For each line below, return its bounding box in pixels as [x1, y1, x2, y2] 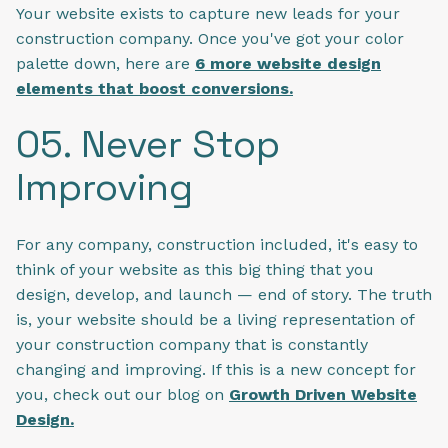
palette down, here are [16, 54, 195, 73]
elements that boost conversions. [16, 79, 293, 98]
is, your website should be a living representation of [16, 309, 414, 329]
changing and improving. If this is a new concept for [16, 359, 416, 379]
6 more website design [195, 54, 381, 73]
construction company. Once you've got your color [16, 29, 404, 48]
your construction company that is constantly [16, 334, 368, 354]
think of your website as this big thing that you [16, 259, 374, 279]
